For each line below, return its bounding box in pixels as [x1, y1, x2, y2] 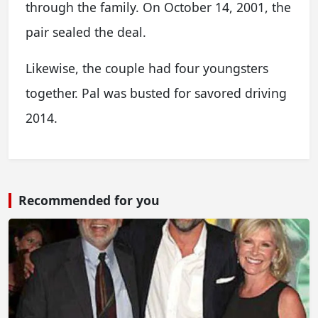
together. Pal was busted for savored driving [26, 84, 287, 102]
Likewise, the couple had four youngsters [26, 60, 268, 77]
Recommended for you [18, 192, 160, 209]
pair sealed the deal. [26, 23, 146, 40]
